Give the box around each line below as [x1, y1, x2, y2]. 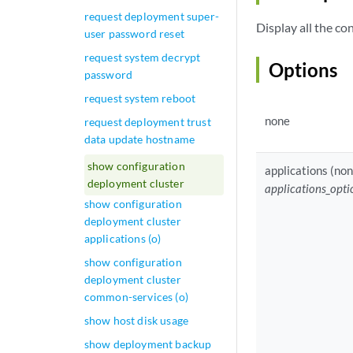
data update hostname [84, 132, 195, 146]
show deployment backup [84, 337, 212, 351]
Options [269, 58, 337, 81]
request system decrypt [84, 50, 201, 64]
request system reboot [84, 91, 196, 105]
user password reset [84, 27, 184, 40]
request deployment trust [84, 115, 211, 128]
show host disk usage [84, 314, 189, 327]
